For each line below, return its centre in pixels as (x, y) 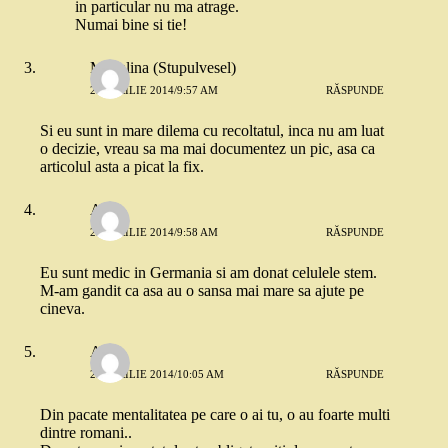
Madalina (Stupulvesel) (163, 67)
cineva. (62, 308)
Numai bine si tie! (131, 24)
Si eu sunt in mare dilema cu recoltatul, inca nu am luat (212, 130)
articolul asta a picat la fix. (122, 166)
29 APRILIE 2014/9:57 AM (154, 89)
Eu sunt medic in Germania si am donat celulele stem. (208, 272)
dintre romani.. (86, 432)
